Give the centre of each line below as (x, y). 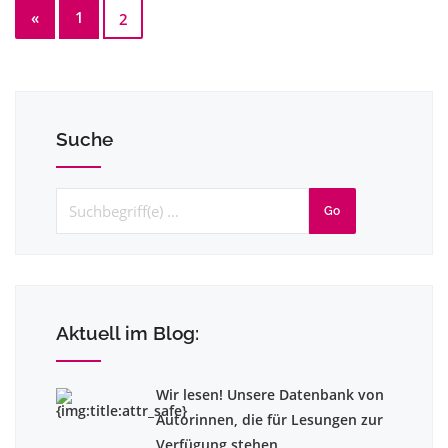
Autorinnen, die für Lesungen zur (269, 419)
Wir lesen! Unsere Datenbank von (270, 394)
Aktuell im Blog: (127, 333)
